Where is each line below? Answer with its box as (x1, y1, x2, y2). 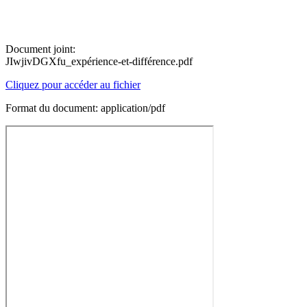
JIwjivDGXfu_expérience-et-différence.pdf (5, 56, 193, 67)
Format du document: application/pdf (5, 102, 165, 114)
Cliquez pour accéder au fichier (5, 79, 140, 90)
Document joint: (5, 43, 75, 55)
